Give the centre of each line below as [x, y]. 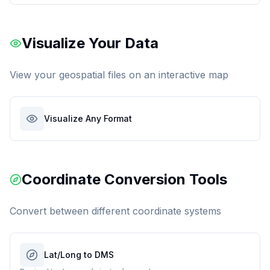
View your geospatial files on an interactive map [119, 75]
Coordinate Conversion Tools [124, 179]
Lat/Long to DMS [79, 255]
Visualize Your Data [90, 43]
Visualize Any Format [88, 118]
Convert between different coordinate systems [115, 211]
